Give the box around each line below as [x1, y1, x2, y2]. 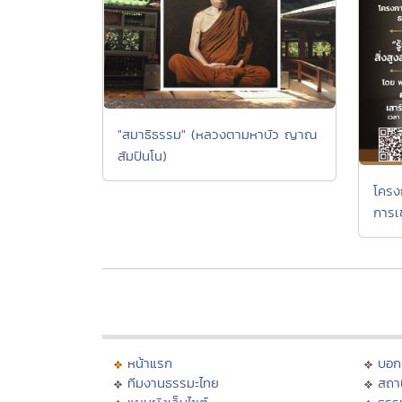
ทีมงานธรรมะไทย [127, 372, 219, 392]
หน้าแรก [127, 353, 172, 372]
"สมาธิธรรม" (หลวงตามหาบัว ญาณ [118, 124, 317, 144]
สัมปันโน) [118, 145, 167, 165]
